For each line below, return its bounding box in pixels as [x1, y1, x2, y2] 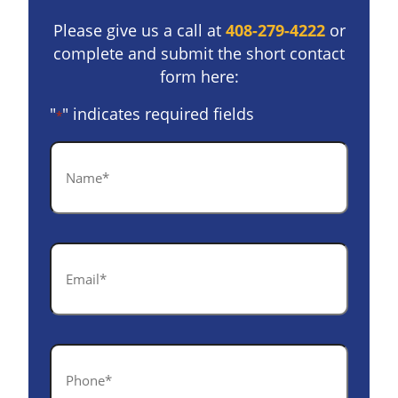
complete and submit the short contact [53, 43, 345, 65]
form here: [159, 66, 239, 88]
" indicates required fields [62, 103, 254, 125]
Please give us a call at [52, 20, 226, 42]
